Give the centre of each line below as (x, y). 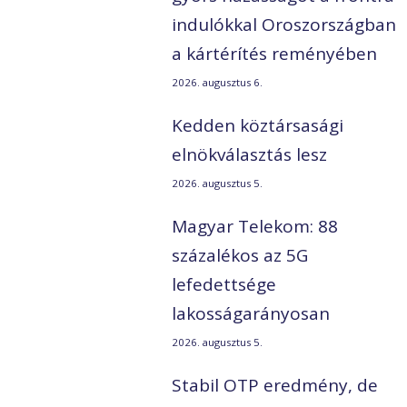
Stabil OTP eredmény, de (275, 386)
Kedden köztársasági (258, 126)
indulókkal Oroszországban (284, 25)
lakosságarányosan (251, 314)
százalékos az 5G (240, 256)
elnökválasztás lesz (250, 155)
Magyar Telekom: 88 (255, 227)
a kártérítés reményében (275, 54)
